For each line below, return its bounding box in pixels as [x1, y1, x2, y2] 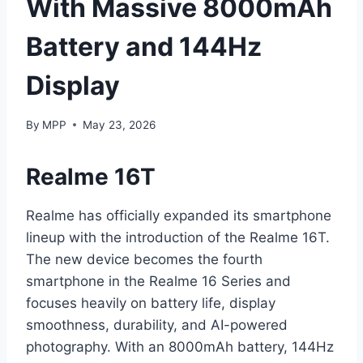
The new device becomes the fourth [26, 250, 263, 267]
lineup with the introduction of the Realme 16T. [26, 228, 330, 246]
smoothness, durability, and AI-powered [26, 316, 288, 333]
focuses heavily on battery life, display [26, 294, 275, 311]
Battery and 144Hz [26, 30, 262, 62]
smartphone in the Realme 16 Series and [26, 272, 291, 289]
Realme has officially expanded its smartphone [26, 207, 331, 224]
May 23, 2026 [83, 117, 156, 131]
